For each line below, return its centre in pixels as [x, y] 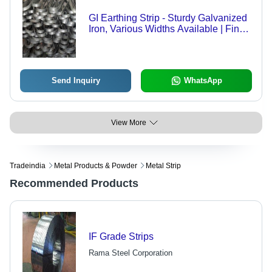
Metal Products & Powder [96, 166]
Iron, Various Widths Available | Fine [166, 29]
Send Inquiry [76, 81]
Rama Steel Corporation [130, 253]
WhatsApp [203, 81]
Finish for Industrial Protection [152, 40]
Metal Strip [163, 166]
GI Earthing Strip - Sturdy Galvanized [168, 18]
